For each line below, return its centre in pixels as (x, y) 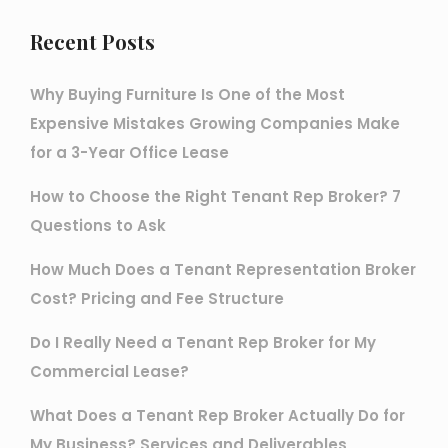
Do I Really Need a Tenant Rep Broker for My (203, 343)
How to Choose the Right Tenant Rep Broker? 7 (215, 197)
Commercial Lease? (109, 372)
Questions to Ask (98, 226)
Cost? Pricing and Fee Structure (157, 299)
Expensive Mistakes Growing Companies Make (215, 124)
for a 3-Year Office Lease (129, 153)
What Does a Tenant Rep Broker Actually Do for (217, 416)
